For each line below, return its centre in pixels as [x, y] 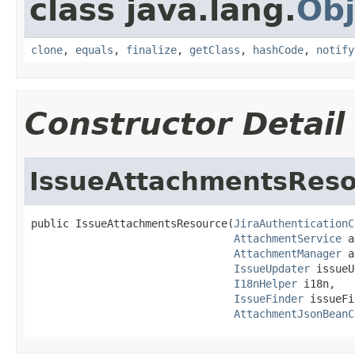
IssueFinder [269, 298]
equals [94, 50]
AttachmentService [288, 238]
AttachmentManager [288, 253]
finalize [151, 50]
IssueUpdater [272, 268]
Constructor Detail [185, 124]
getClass [215, 50]
